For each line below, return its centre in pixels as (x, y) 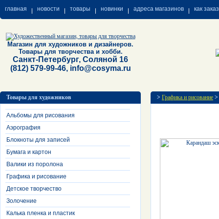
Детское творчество (34, 189)
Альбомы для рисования (41, 115)
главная (16, 9)
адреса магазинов (159, 9)
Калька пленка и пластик (41, 213)
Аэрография (23, 128)
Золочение (22, 201)
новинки (112, 9)
